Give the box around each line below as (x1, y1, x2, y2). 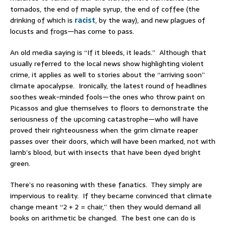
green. (10, 158, 30, 169)
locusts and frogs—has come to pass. (10, 26, 134, 37)
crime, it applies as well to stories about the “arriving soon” (10, 69, 205, 81)
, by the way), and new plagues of (95, 15, 205, 26)
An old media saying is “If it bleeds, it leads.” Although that (10, 47, 206, 59)
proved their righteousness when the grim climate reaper (10, 125, 198, 136)
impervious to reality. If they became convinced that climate (10, 190, 212, 202)
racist (75, 15, 95, 26)
